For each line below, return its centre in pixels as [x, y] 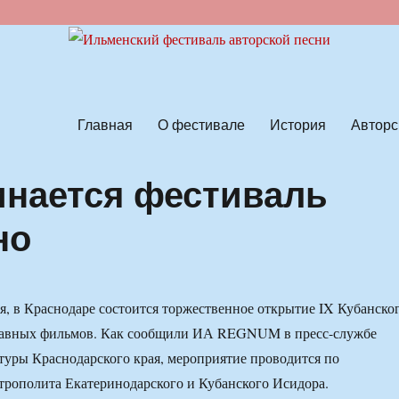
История [297, 124]
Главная [105, 124]
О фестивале [201, 124]
